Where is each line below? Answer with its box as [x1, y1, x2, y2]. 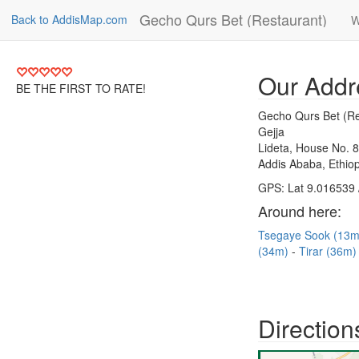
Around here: [258, 200, 341, 221]
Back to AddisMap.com [11, 11, 127, 27]
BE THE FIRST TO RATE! [16, 80, 146, 96]
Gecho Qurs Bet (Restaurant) [139, 9, 327, 30]
